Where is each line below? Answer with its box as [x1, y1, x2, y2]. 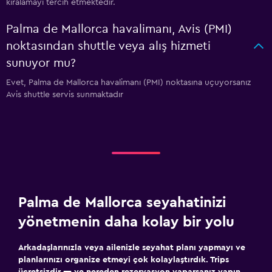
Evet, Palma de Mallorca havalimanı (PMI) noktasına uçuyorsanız [6, 78, 251, 87]
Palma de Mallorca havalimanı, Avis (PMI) [6, 23, 232, 35]
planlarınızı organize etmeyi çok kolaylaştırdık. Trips [18, 256, 229, 264]
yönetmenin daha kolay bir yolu [18, 215, 234, 229]
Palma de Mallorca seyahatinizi [18, 195, 226, 210]
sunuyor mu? [6, 57, 76, 69]
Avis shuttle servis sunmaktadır [6, 90, 123, 99]
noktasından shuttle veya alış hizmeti [6, 40, 211, 52]
